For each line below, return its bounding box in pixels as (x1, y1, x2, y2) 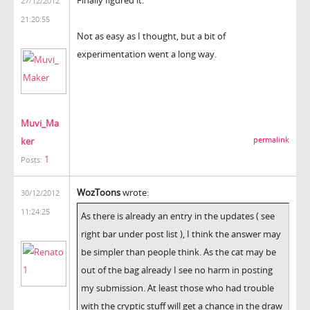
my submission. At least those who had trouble (81, 281, 274, 294)
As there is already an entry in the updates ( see (81, 209, 275, 222)
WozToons (77, 185, 120, 199)
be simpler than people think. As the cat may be (81, 245, 276, 258)
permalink (253, 134, 289, 145)
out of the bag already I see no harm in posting (81, 263, 273, 276)
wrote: (120, 185, 149, 199)
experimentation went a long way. (77, 47, 217, 60)
